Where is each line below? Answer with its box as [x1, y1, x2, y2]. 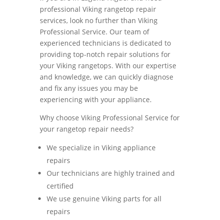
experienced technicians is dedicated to [39, 38, 171, 48]
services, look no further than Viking [39, 15, 158, 25]
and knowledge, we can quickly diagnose [39, 72, 173, 82]
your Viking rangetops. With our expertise [39, 60, 176, 70]
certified [46, 181, 74, 191]
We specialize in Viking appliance [46, 142, 156, 152]
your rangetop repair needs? [39, 124, 134, 134]
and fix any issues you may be [39, 83, 138, 93]
